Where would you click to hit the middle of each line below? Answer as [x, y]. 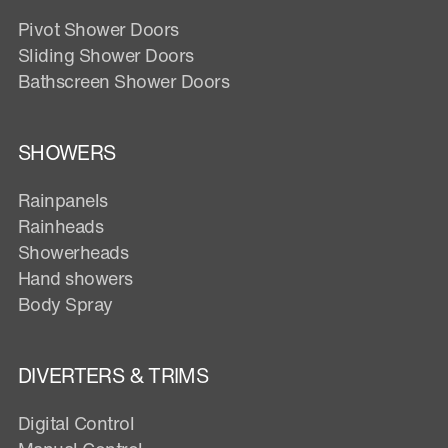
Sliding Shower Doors [106, 55]
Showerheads [73, 252]
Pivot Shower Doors [98, 29]
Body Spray [65, 304]
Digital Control [76, 423]
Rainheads [61, 226]
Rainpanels [63, 200]
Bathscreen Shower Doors [124, 81]
